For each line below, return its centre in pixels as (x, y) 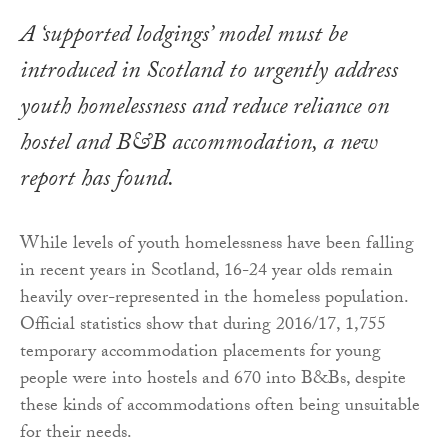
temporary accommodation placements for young (200, 353)
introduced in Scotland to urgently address (209, 73)
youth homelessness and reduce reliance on (204, 109)
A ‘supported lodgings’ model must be (183, 37)
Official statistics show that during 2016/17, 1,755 (203, 326)
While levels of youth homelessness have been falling (217, 245)
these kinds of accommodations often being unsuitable (220, 407)
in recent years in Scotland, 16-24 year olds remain (206, 272)
